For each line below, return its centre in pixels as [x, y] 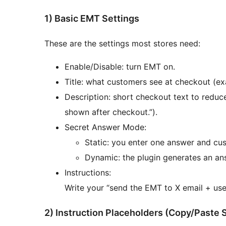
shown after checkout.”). [111, 112]
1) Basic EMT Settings [92, 18]
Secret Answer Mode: [105, 127]
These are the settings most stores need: [122, 43]
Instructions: [88, 172]
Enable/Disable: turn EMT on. [120, 66]
